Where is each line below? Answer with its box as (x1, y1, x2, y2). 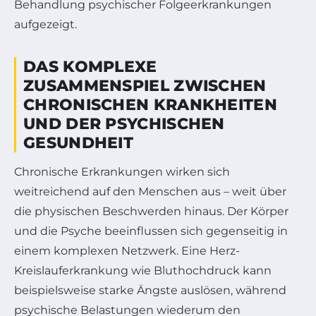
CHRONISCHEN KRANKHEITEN (23, 95, 277, 114)
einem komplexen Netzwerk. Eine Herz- (14, 243, 240, 257)
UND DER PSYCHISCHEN (23, 114, 225, 133)
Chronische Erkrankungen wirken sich (14, 164, 230, 178)
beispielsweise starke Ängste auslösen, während (14, 283, 286, 297)
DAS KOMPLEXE (23, 56, 157, 76)
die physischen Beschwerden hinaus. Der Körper (14, 204, 288, 218)
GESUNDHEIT (23, 133, 134, 152)
